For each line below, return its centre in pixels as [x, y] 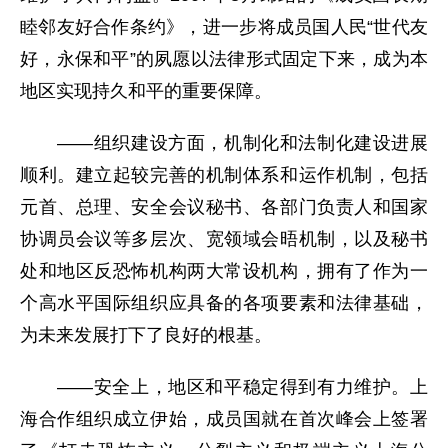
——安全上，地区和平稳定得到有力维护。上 [224, 387]
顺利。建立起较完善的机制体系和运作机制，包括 [224, 175]
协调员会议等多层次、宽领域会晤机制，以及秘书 [224, 239]
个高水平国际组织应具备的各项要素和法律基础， [224, 303]
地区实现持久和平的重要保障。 [146, 91]
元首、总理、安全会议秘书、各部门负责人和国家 [224, 207]
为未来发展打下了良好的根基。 [146, 335]
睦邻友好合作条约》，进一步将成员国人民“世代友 [224, 27]
